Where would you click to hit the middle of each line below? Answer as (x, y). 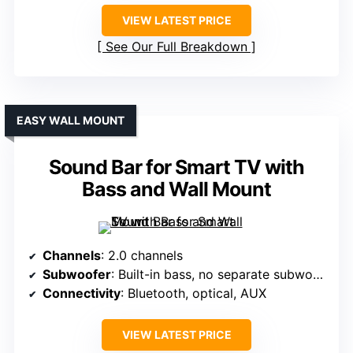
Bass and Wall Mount (176, 190)
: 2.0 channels (142, 256)
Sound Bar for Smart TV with (176, 167)
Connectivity (82, 294)
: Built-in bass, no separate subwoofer (212, 275)
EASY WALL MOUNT (71, 121)
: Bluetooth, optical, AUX (193, 294)
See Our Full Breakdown (176, 47)
